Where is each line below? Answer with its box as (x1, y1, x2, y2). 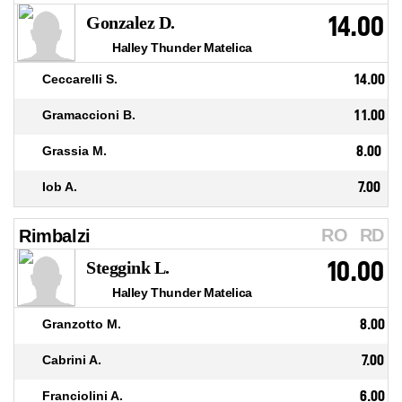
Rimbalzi (19, 226, 91, 247)
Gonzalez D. (86, 13, 175, 33)
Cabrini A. (42, 353, 101, 368)
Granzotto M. (42, 317, 121, 332)
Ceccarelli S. (42, 72, 118, 87)
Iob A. (42, 179, 77, 195)
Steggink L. (86, 258, 170, 278)
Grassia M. (42, 144, 107, 159)
